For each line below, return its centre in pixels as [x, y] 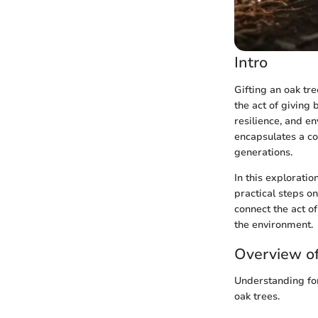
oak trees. [257, 296]
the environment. [274, 224]
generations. [263, 152]
